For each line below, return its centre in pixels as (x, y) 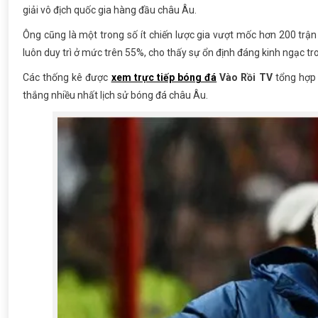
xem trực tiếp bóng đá (164, 77)
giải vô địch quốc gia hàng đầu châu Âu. (110, 10)
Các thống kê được (67, 77)
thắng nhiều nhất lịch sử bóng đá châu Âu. (115, 95)
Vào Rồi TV (246, 77)
